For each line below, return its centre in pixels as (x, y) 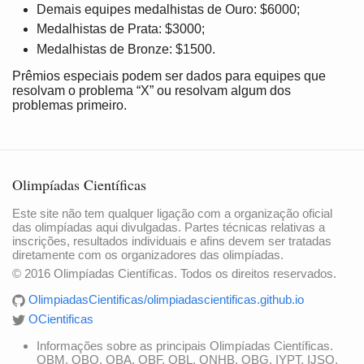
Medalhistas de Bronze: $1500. (126, 49)
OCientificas (61, 318)
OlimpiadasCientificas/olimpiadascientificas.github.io (166, 299)
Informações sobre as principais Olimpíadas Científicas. (185, 345)
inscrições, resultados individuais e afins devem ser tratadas (172, 240)
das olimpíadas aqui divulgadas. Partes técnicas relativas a (169, 227)
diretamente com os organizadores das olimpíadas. (148, 254)
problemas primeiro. (69, 105)
